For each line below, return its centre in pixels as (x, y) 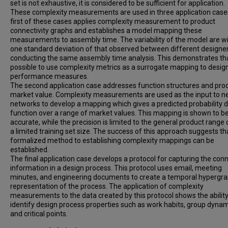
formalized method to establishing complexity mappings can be (112, 140)
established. (30, 150)
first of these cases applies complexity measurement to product (113, 21)
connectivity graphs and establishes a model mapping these (106, 31)
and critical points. (39, 214)
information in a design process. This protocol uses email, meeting (116, 168)
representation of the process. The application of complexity (107, 186)
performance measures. (49, 76)
